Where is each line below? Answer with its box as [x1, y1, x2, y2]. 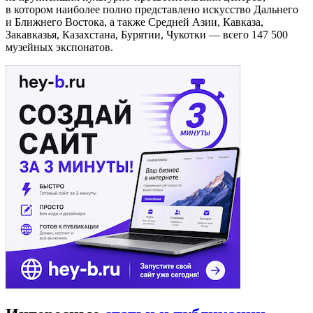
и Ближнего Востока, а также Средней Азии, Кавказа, [6, 16, 263, 29]
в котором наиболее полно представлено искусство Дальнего [6, 3, 298, 16]
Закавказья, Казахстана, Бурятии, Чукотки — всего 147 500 [6, 29, 288, 41]
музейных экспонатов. [6, 41, 113, 54]
